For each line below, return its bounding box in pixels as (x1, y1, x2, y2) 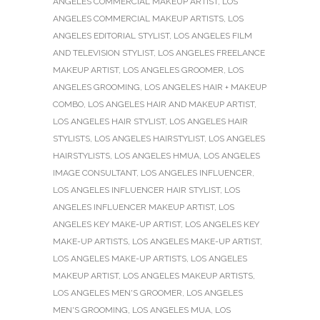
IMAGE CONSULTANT (53, 167, 136, 178)
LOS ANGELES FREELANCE (158, 47, 265, 58)
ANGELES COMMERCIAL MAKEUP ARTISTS (53, 13, 224, 24)
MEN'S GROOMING (53, 304, 128, 315)
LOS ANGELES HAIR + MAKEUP (144, 81, 266, 92)
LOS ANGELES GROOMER (123, 64, 224, 75)
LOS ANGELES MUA (132, 304, 211, 315)
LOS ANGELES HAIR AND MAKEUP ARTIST (88, 99, 254, 109)
